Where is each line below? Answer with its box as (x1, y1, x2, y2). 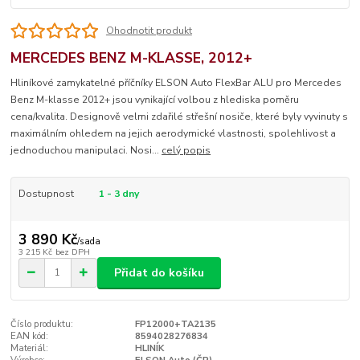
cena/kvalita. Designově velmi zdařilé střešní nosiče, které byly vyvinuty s (10, 110, 349, 124)
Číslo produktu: (10, 318, 74, 331)
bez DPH (55, 245, 90, 258)
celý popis (162, 144, 211, 157)
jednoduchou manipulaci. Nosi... (10, 144, 162, 157)
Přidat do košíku (114, 264, 204, 280)
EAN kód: (10, 330, 49, 343)
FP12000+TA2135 (134, 318, 216, 331)
